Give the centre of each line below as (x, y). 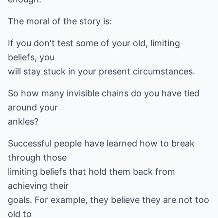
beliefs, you (31, 57)
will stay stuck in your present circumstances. (101, 71)
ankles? (23, 121)
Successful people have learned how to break (101, 143)
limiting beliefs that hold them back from (91, 172)
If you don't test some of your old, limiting (94, 43)
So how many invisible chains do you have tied (104, 93)
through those (37, 157)
